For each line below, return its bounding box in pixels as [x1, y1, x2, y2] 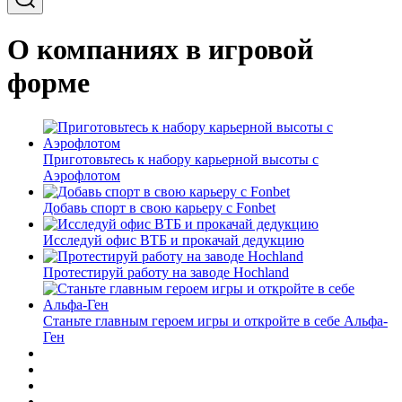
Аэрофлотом [43, 167, 120, 183]
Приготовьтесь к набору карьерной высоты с [43, 151, 319, 167]
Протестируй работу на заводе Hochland [43, 264, 289, 280]
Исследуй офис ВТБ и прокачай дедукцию [43, 232, 304, 248]
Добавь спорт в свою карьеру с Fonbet [43, 199, 275, 215]
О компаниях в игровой [7, 33, 313, 66]
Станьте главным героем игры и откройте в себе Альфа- [43, 312, 388, 328]
